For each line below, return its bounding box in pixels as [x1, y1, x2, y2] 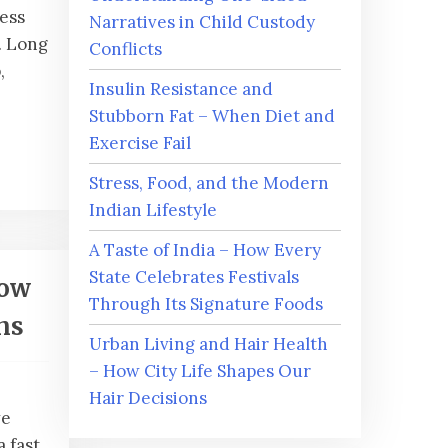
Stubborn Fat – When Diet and [88, 105, 335, 128]
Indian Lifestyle [88, 199, 217, 222]
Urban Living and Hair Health [88, 333, 328, 356]
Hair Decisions [88, 387, 207, 410]
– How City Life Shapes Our [88, 360, 311, 383]
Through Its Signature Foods [88, 293, 323, 316]
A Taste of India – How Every [88, 239, 321, 262]
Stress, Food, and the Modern [88, 172, 329, 195]
